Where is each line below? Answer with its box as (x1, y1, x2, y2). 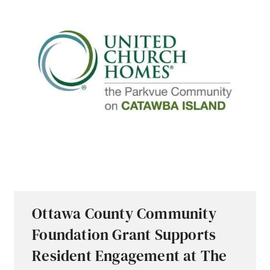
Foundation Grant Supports (32, 224, 216, 245)
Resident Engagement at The (32, 245, 227, 266)
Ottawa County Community (32, 203, 216, 224)
